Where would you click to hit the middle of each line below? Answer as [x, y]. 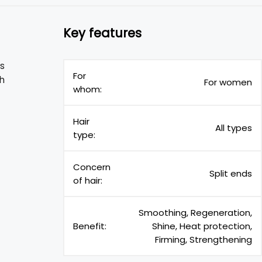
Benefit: [90, 226]
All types [234, 128]
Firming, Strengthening [204, 239]
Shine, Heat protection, [202, 226]
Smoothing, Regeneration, [195, 213]
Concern [92, 167]
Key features [102, 33]
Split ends [231, 173]
